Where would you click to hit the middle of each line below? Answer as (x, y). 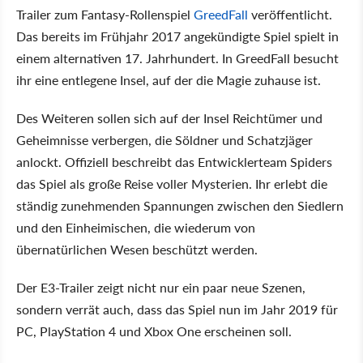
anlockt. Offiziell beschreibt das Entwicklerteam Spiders (174, 161)
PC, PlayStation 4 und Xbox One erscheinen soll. (154, 331)
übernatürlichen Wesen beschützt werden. (137, 249)
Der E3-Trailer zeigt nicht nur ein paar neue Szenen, (161, 287)
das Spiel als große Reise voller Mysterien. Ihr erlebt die (172, 183)
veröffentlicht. (292, 14)
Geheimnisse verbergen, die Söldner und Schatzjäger (164, 139)
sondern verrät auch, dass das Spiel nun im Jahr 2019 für (177, 309)
